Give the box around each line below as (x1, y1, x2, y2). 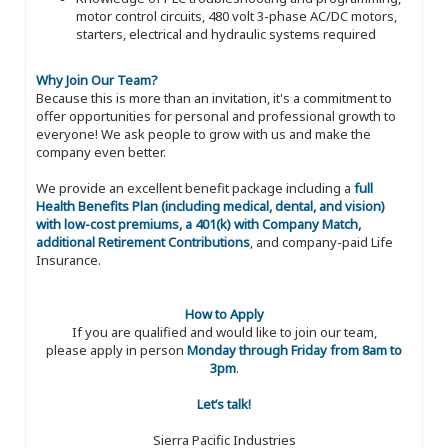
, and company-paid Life (250, 232, 393, 251)
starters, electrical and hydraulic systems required (76, 24, 376, 43)
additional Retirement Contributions (36, 232, 250, 251)
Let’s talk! (197, 394, 251, 413)
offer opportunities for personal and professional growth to (36, 106, 396, 125)
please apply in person (46, 340, 187, 359)
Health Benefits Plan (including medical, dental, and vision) (36, 196, 385, 215)
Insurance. (36, 250, 101, 269)
